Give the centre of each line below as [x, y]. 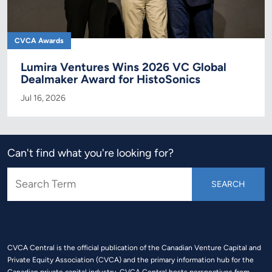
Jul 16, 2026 [43, 98]
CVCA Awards [39, 40]
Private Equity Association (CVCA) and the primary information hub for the [131, 260]
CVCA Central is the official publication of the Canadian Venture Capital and [134, 248]
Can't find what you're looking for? [90, 153]
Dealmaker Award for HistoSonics [110, 79]
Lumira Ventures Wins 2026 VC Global [124, 67]
